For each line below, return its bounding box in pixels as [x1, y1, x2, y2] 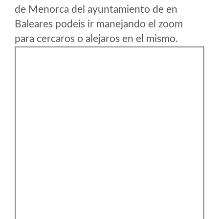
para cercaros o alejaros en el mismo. [15, 34, 178, 44]
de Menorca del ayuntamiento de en [15, 4, 177, 15]
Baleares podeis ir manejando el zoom [15, 19, 183, 29]
